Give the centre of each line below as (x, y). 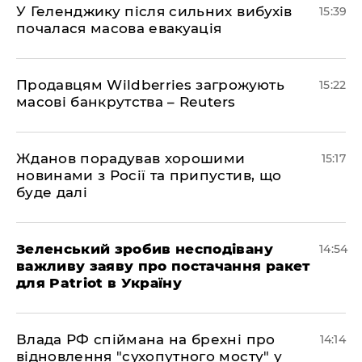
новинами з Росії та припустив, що (149, 175)
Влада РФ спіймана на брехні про (146, 339)
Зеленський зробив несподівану (145, 248)
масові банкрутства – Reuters (126, 101)
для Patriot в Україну (99, 282)
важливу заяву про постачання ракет (163, 265)
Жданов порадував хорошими (131, 158)
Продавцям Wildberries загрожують (150, 84)
